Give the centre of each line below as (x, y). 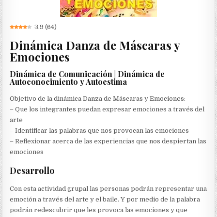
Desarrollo (32, 171)
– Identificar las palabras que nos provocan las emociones (100, 131)
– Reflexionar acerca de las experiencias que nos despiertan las (108, 141)
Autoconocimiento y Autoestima (69, 82)
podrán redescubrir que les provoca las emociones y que (99, 210)
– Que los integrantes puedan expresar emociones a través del (107, 109)
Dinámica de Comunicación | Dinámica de (87, 74)
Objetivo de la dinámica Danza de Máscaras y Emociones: (98, 99)
